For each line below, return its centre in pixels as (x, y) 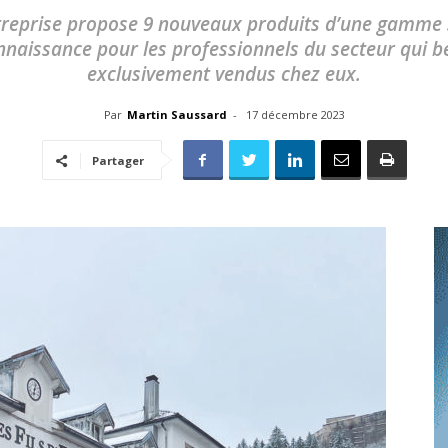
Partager (117, 160)
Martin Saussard (176, 114)
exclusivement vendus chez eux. (224, 74)
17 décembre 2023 (295, 114)
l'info (237, 138)
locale (241, 268)
